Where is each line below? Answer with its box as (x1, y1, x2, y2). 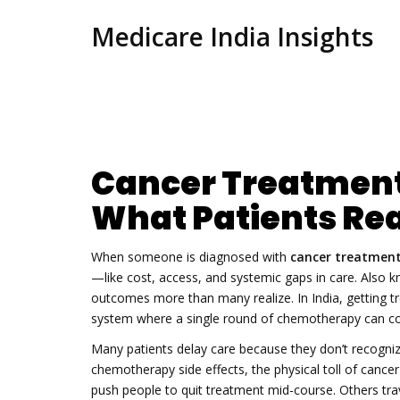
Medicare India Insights (91, 20, 373, 54)
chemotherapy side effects (91, 361, 245, 378)
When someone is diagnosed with (91, 247, 290, 265)
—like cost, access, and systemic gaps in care (91, 268, 354, 286)
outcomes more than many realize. (91, 288, 294, 306)
